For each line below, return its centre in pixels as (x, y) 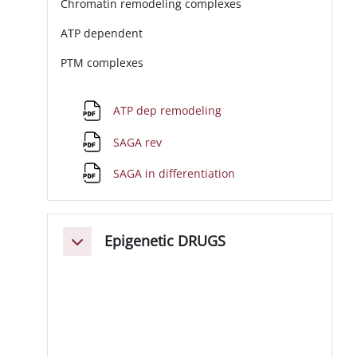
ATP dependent (104, 33)
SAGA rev (139, 142)
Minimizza (99, 247)
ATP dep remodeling (169, 111)
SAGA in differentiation (176, 173)
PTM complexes (102, 63)
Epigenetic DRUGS (165, 241)
